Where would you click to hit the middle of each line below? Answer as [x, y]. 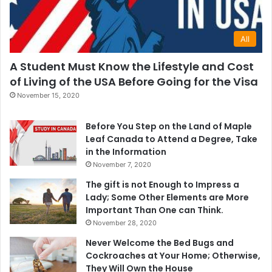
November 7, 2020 [122, 165]
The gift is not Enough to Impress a [162, 185]
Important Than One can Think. [155, 210]
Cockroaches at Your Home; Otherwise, [173, 256]
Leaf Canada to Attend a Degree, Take [172, 139]
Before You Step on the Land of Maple [169, 127]
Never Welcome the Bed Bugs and [160, 243]
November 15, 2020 [48, 96]
